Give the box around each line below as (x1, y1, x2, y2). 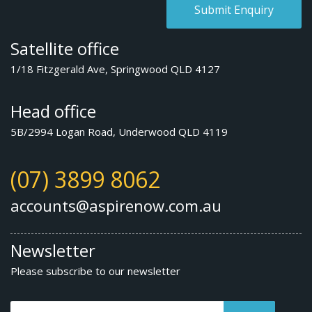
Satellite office (10, 36, 119, 60)
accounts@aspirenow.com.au (10, 194, 221, 216)
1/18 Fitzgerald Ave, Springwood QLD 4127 (10, 61, 220, 76)
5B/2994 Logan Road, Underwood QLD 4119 (10, 124, 228, 139)
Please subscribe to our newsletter (10, 263, 180, 278)
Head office (10, 99, 96, 123)
